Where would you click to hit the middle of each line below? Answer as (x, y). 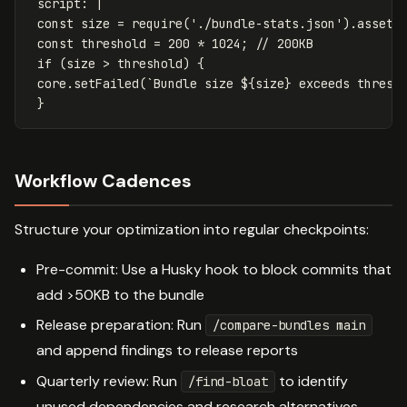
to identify (312, 381)
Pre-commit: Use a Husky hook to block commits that (214, 269)
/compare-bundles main (289, 326)
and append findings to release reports (167, 351)
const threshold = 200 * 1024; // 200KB (175, 43)
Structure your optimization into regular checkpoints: (192, 229)
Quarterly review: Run (109, 381)
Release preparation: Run (121, 325)
